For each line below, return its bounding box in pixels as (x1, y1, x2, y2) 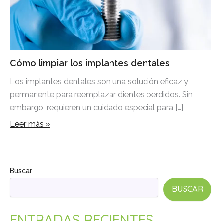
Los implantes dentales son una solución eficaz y (10, 76, 188, 86)
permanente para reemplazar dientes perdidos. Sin (10, 89, 193, 99)
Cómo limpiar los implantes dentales (10, 57, 170, 68)
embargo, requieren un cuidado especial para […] (10, 102, 183, 112)
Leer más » (10, 119, 50, 129)
